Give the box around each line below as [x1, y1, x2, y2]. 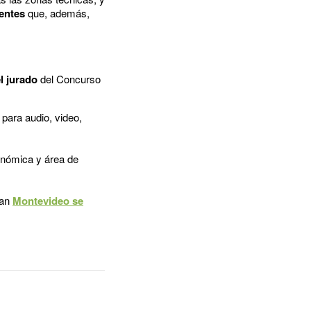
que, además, [25, 5, 90, 20]
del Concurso [37, 71, 101, 86]
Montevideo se [12, 192, 83, 208]
